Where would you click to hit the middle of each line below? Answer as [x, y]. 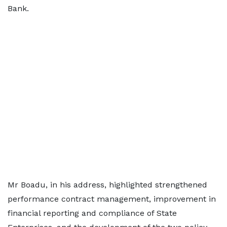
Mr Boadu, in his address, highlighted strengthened [107, 185]
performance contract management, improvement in [112, 199]
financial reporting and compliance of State [92, 213]
